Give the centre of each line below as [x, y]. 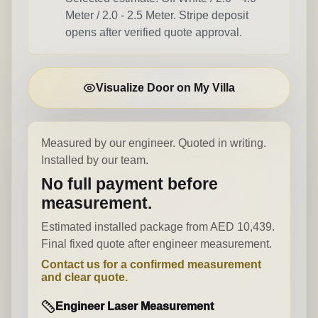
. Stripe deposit [211, 15]
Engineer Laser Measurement [135, 306]
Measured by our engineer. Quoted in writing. [154, 143]
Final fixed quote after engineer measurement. [157, 244]
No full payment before [130, 184]
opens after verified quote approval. [154, 32]
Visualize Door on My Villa [165, 88]
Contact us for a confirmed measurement [151, 264]
